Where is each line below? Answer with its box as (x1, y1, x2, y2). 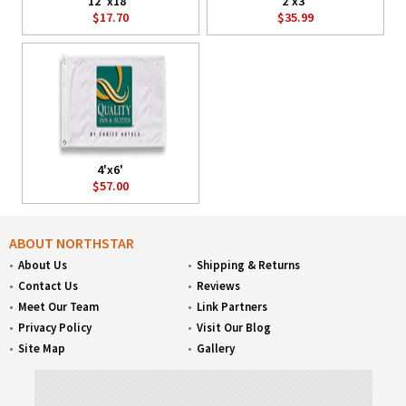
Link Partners (197, 299, 268, 315)
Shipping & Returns (197, 257, 301, 274)
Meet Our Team (18, 299, 99, 315)
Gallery (197, 341, 236, 357)
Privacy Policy (18, 320, 92, 336)
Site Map (18, 341, 65, 357)
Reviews (197, 278, 241, 295)
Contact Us (18, 278, 78, 295)
